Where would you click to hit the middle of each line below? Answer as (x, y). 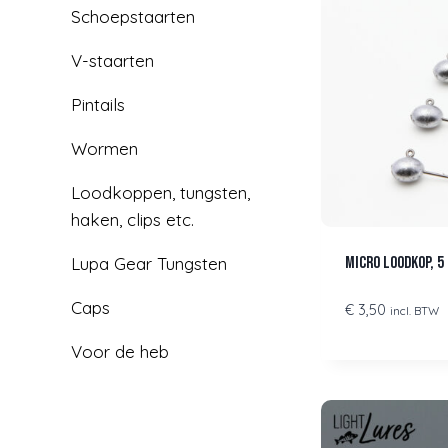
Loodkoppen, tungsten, (160, 193)
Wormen (104, 149)
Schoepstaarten (133, 17)
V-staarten (112, 61)
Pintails (98, 105)
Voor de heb (120, 352)
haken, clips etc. (132, 220)
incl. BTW (415, 310)
